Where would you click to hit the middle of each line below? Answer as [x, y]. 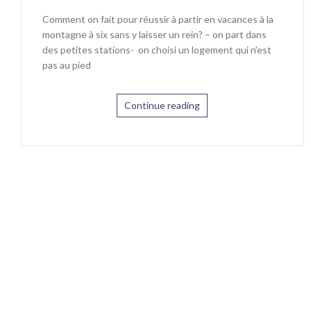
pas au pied [67, 65]
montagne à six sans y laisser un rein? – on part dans [154, 34]
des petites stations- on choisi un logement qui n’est [157, 49]
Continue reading [162, 105]
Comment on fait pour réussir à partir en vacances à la [158, 19]
